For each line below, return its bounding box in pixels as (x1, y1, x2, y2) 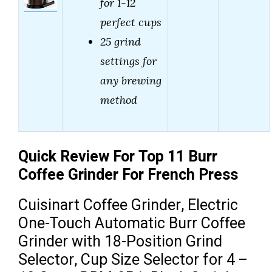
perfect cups (100, 15, 161, 30)
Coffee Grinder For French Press (18, 164, 238, 187)
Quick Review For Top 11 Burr (18, 146, 217, 169)
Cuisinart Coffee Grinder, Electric (18, 194, 238, 217)
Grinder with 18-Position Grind (18, 231, 222, 254)
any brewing (100, 73, 161, 88)
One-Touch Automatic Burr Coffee (18, 212, 245, 236)
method (100, 93, 137, 107)
